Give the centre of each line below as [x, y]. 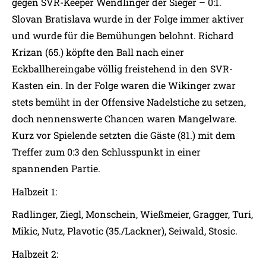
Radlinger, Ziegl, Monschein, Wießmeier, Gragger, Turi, [132, 214]
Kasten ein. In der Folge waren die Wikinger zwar [124, 85]
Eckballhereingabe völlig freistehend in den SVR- [122, 68]
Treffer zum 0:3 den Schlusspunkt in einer [106, 151]
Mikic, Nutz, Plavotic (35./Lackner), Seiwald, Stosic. [125, 231]
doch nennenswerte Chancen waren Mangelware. [124, 118]
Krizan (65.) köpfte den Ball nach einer [98, 52]
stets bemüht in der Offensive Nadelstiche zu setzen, [129, 102]
